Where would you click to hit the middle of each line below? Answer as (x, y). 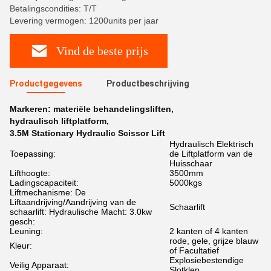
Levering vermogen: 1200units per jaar (84, 21)
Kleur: (21, 246)
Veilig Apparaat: (39, 265)
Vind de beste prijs (102, 51)
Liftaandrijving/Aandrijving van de (73, 202)
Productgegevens (46, 83)
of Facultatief (194, 250)
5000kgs (186, 183)
